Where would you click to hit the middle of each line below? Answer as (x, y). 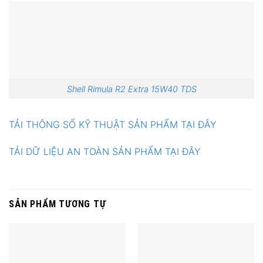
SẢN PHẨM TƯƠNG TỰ (58, 204)
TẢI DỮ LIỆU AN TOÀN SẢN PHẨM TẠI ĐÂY (104, 152)
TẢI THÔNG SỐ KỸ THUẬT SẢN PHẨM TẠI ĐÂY (112, 125)
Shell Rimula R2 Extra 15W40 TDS (131, 89)
